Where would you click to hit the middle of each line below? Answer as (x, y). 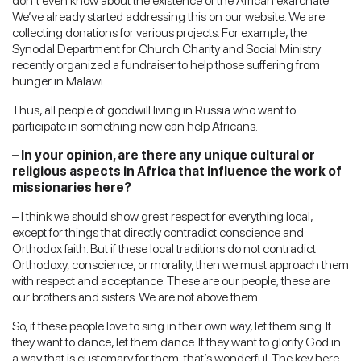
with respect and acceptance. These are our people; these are (171, 280)
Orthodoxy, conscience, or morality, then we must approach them (180, 264)
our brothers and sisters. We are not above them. (136, 297)
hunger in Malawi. (59, 81)
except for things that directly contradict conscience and (158, 232)
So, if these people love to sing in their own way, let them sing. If (172, 326)
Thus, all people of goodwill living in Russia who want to (154, 110)
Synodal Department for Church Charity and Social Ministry (166, 48)
